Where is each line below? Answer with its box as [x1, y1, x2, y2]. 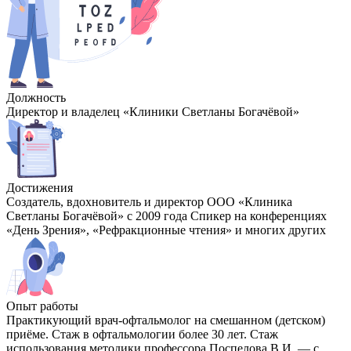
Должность [6, 91, 66, 105]
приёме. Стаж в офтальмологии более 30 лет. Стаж [6, 327, 278, 342]
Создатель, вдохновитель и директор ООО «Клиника [6, 195, 292, 209]
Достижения [6, 181, 73, 195]
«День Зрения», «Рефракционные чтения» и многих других [6, 223, 326, 237]
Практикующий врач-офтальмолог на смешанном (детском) [6, 313, 325, 327]
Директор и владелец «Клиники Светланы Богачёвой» [6, 105, 299, 119]
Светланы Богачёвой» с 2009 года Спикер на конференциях [6, 209, 327, 223]
